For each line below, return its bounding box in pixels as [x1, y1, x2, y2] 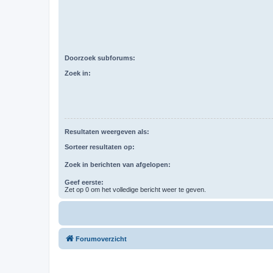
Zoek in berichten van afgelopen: [65, 160, 171, 168]
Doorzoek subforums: [65, 54, 135, 62]
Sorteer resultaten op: [65, 143, 135, 151]
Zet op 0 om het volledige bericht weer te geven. [65, 185, 206, 193]
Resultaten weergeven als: [65, 128, 149, 136]
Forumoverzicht [76, 235, 127, 243]
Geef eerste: [65, 178, 104, 186]
